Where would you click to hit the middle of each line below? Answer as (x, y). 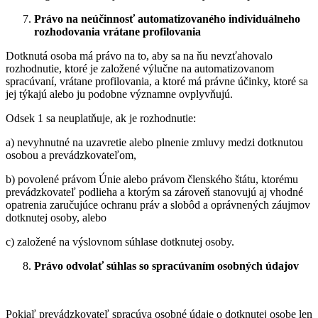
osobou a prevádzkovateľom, (71, 155)
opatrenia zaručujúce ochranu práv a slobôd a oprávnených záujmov (158, 205)
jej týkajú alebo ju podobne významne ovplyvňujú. (119, 94)
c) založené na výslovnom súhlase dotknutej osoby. (120, 242)
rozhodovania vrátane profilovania (117, 32)
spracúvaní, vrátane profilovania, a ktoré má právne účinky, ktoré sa (157, 82)
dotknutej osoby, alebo (56, 218)
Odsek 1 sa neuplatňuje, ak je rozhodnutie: (101, 119)
